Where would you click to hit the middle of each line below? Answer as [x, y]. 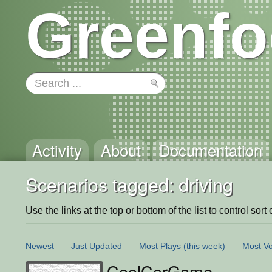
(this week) [204, 246]
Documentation [210, 150]
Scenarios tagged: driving [129, 184]
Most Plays [160, 246]
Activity [57, 150]
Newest [40, 246]
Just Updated [97, 246]
